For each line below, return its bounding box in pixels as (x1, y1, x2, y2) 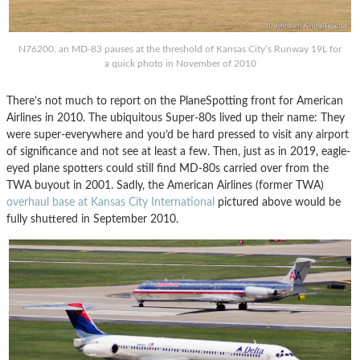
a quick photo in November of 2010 (104, 59, 256, 69)
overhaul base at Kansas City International (6, 196, 215, 209)
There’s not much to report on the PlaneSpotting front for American (6, 95, 343, 108)
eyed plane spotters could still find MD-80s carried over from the (6, 162, 329, 175)
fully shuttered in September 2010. (6, 213, 178, 226)
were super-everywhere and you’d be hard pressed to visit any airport (6, 129, 349, 141)
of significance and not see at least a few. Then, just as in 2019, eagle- (6, 145, 350, 158)
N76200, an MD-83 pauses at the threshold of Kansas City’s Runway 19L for (18, 44, 342, 55)
